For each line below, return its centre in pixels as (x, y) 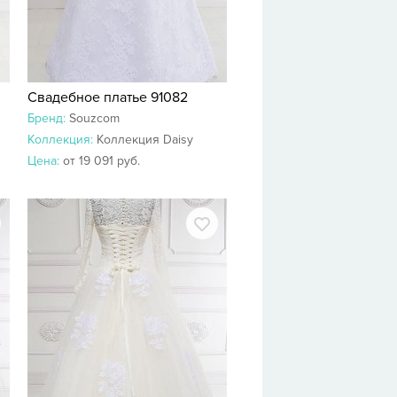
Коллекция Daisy (145, 140)
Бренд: (48, 118)
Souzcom (94, 118)
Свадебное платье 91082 (108, 97)
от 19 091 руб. (101, 161)
